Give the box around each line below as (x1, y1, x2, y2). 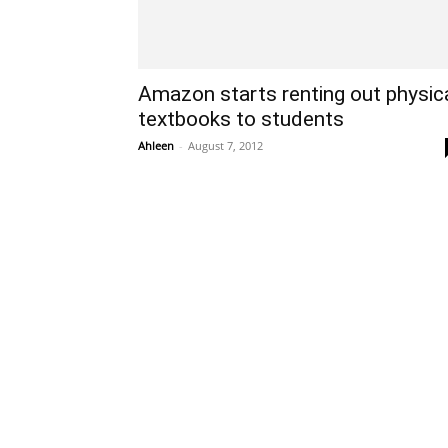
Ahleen (138, 138, 174, 153)
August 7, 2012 (188, 138, 263, 153)
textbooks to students (138, 107, 344, 131)
